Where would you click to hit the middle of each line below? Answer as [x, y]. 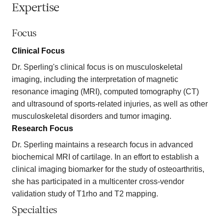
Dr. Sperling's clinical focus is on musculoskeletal [97, 67]
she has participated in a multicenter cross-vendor [98, 181]
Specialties [35, 210]
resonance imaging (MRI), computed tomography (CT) [105, 91]
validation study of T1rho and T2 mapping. [86, 193]
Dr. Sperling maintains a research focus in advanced [102, 144]
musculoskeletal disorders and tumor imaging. [92, 116]
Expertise [36, 8]
